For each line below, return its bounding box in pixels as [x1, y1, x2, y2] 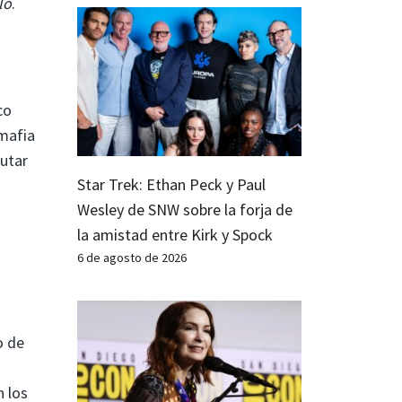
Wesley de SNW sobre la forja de [77, 199, 293, 221]
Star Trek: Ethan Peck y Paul [77, 174, 266, 196]
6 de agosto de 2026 [77, 249, 187, 267]
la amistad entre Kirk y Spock [77, 224, 273, 246]
